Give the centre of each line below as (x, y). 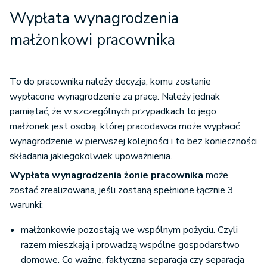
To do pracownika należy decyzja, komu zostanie (110, 82)
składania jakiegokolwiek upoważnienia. (91, 156)
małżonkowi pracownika (92, 40)
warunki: (26, 205)
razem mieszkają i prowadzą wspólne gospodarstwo (130, 245)
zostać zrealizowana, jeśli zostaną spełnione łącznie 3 (122, 190)
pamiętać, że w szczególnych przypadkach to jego (113, 112)
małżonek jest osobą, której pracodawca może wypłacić (125, 127)
